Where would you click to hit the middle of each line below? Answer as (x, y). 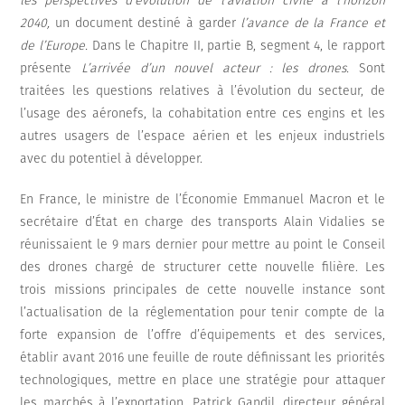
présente (51, 69)
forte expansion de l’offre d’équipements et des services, (202, 335)
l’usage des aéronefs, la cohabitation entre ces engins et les (202, 114)
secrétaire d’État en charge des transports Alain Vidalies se (202, 222)
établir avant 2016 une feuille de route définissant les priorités (202, 358)
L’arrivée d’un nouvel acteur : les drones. (215, 69)
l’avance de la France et (313, 24)
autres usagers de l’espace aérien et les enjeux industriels (202, 137)
